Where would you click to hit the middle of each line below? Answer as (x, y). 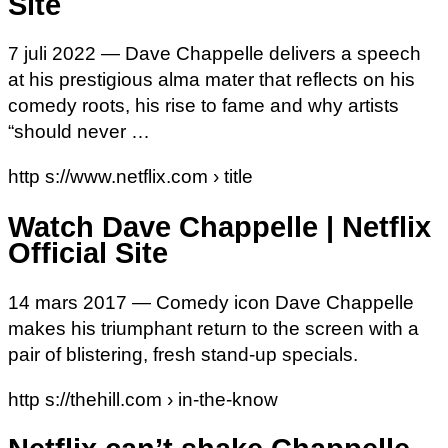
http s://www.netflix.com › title (130, 177)
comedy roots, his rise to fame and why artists (203, 106)
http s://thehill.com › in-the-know (143, 399)
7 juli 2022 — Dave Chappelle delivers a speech (214, 54)
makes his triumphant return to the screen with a (213, 328)
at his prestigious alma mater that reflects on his (211, 80)
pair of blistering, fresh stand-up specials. (183, 354)
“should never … (79, 132)
